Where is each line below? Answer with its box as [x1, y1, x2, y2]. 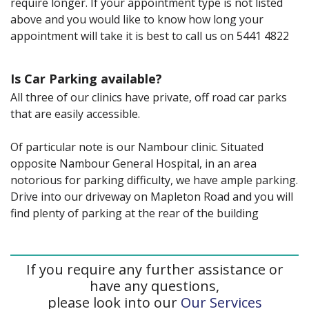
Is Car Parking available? [10, 70, 162, 87]
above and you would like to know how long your [10, 11, 263, 27]
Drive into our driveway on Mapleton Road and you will [10, 188, 293, 204]
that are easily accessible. [10, 106, 140, 121]
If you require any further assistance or [26, 259, 283, 279]
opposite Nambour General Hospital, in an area [10, 155, 257, 171]
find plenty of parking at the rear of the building [10, 205, 259, 221]
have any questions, [90, 276, 219, 295]
